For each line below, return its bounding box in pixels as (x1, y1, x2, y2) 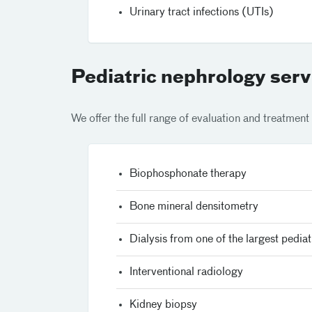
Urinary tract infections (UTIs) (130, 6, 274, 18)
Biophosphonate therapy (130, 168, 247, 180)
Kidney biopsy (130, 299, 197, 311)
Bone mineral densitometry (130, 201, 258, 212)
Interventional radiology (130, 266, 243, 278)
